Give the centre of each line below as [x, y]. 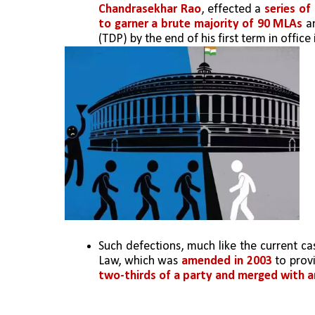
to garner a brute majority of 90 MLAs [201, 25]
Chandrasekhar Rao [150, 10]
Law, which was [140, 261]
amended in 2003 [227, 261]
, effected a [233, 10]
